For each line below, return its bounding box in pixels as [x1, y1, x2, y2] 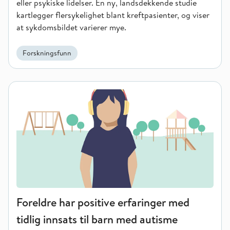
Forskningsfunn [23, 48, 71, 58]
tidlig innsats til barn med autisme [16, 212, 178, 227]
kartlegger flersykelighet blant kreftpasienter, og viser [16, 9, 209, 21]
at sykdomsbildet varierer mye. [16, 22, 126, 33]
